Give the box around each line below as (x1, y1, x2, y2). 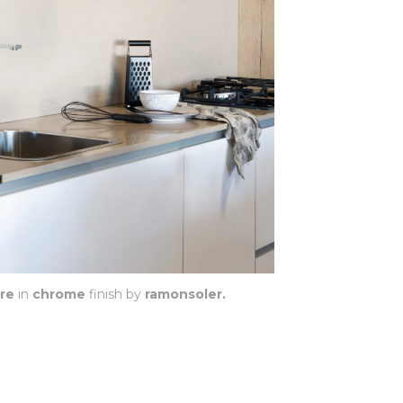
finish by (85, 285, 145, 302)
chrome (31, 285, 85, 302)
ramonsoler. (144, 285, 226, 302)
